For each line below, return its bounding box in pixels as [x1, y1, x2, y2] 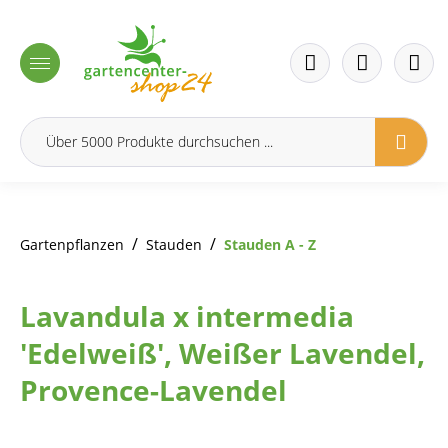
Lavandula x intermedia [20, 296, 354, 335]
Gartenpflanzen [20, 234, 124, 254]
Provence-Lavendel [20, 370, 287, 409]
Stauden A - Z [224, 234, 316, 254]
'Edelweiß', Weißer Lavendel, [20, 333, 425, 372]
